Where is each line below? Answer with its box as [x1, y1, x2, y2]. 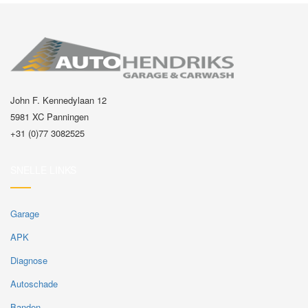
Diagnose [10, 254, 47, 267]
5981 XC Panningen [10, 110, 89, 123]
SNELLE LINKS [10, 163, 76, 177]
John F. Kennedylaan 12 [10, 93, 107, 107]
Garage [10, 207, 39, 220]
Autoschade [10, 277, 58, 290]
